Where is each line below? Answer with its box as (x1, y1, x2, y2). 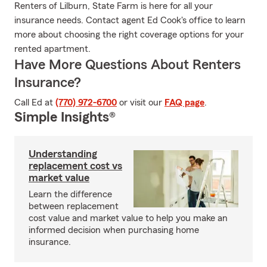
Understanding (29, 148, 97, 159)
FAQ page (164, 98, 204, 107)
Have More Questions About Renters (14, 58, 241, 72)
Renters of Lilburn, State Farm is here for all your (14, 1, 213, 11)
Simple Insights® (14, 110, 116, 125)
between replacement (29, 201, 119, 211)
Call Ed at (14, 98, 55, 107)
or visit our (117, 98, 164, 107)
